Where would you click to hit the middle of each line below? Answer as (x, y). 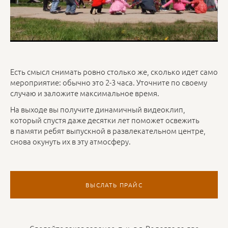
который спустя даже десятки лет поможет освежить (105, 120)
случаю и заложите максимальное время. (85, 93)
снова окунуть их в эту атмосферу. (70, 141)
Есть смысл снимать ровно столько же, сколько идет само (114, 72)
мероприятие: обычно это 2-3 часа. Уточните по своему (109, 82)
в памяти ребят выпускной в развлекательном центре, (108, 131)
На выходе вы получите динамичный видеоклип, (98, 109)
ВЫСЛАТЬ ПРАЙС (114, 185)
